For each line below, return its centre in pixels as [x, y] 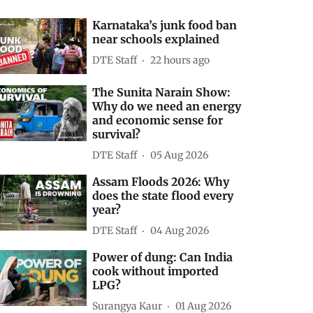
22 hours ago [180, 60]
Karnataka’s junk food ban [165, 26]
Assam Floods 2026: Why [161, 182]
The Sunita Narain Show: [162, 93]
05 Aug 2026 [180, 155]
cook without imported [156, 271]
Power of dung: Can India [163, 257]
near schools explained [156, 39]
